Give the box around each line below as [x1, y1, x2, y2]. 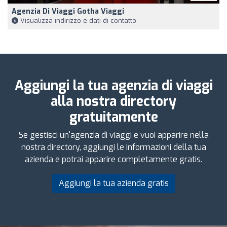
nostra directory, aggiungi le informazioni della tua [21, 141, 206, 153]
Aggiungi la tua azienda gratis [58, 177, 169, 188]
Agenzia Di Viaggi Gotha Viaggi [12, 6, 124, 16]
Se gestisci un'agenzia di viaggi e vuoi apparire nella [18, 129, 209, 140]
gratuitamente [69, 108, 158, 126]
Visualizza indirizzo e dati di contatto [18, 16, 136, 25]
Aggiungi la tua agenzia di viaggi [14, 77, 213, 95]
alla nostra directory [51, 92, 176, 110]
